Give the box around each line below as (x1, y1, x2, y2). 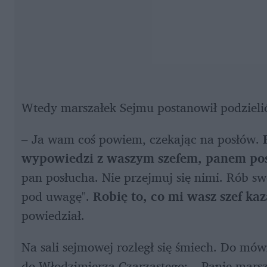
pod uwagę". (21, 186, 93, 207)
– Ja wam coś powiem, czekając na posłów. (21, 129, 263, 150)
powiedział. (21, 205, 88, 226)
